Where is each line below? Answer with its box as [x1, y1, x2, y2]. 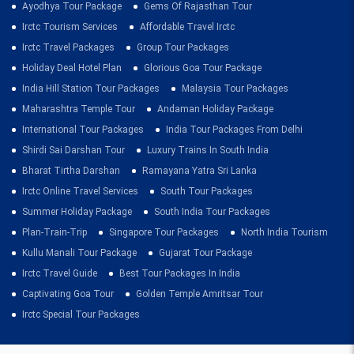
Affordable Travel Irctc [140, 21, 235, 32]
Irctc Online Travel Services [22, 186, 138, 197]
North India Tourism [241, 227, 328, 238]
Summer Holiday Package [22, 206, 132, 217]
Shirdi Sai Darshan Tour [22, 145, 125, 156]
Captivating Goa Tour [22, 288, 114, 299]
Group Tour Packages [137, 42, 229, 53]
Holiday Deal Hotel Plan [22, 62, 122, 73]
